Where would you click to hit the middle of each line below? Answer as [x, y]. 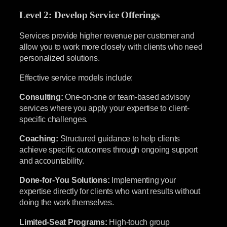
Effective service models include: [76, 77]
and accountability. [52, 161]
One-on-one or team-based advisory [127, 97]
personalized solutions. [60, 58]
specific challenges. [54, 119]
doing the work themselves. [67, 202]
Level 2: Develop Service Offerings [89, 15]
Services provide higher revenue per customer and [107, 36]
